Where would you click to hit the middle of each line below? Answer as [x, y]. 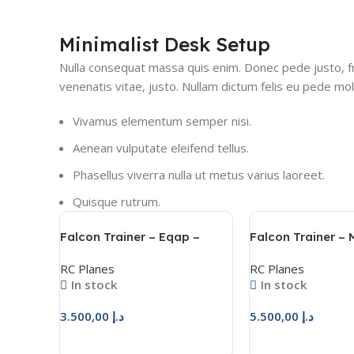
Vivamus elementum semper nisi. [162, 121]
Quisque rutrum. [117, 201]
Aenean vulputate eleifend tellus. [161, 148]
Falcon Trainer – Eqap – [130, 237]
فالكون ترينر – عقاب [111, 253]
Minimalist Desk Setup [165, 44]
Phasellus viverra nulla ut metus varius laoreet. [199, 175]
